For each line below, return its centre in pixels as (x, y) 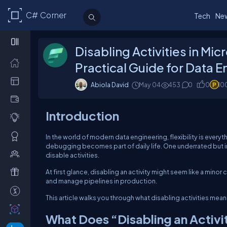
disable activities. (72, 155)
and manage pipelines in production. (101, 181)
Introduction (82, 116)
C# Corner (46, 15)
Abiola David (110, 85)
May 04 (150, 85)
